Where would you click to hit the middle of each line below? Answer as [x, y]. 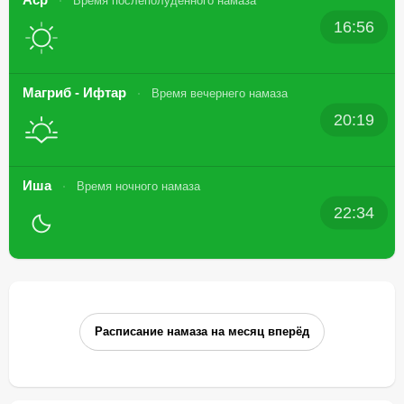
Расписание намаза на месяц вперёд [202, 331]
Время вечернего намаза [220, 93]
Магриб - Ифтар [76, 92]
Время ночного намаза [138, 186]
